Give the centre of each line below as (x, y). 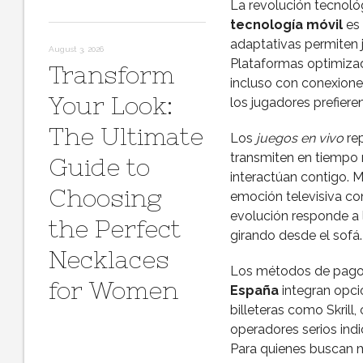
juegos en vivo (299, 138)
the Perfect (115, 228)
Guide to (99, 167)
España (254, 290)
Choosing (105, 198)
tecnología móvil (286, 25)
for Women (113, 290)
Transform (111, 75)
